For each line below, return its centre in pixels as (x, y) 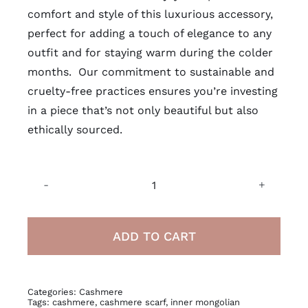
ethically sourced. (75, 129)
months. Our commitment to (108, 71)
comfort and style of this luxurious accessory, (150, 14)
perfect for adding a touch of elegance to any (149, 33)
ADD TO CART (154, 236)
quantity (175, 270)
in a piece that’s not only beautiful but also (143, 110)
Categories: (53, 291)
